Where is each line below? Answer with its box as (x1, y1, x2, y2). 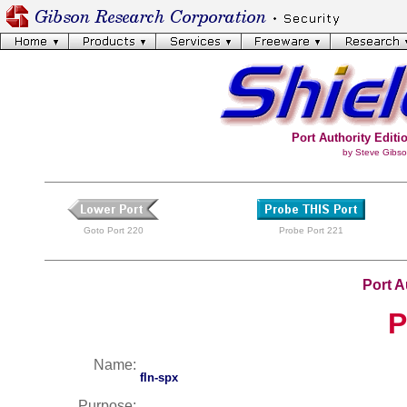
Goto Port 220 (83, 225, 144, 235)
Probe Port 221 (278, 225, 343, 235)
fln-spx (140, 371, 178, 384)
